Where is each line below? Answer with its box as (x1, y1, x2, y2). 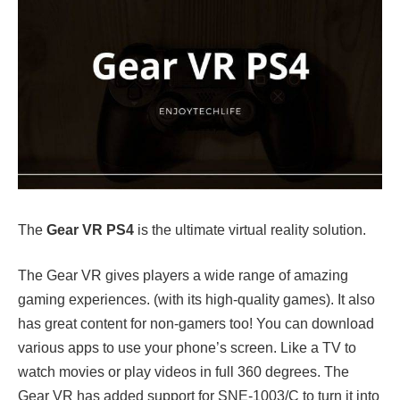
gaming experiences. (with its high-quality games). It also (18, 292, 375, 308)
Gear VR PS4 (46, 221, 134, 237)
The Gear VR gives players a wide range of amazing (18, 268, 348, 284)
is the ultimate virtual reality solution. (134, 221, 366, 237)
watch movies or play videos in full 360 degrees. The (18, 364, 349, 380)
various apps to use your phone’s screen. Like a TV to (18, 340, 356, 356)
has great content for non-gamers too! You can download (18, 316, 374, 332)
